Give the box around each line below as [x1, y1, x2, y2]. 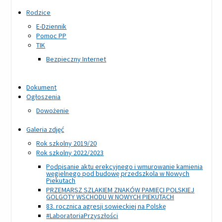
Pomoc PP [36, 31, 67, 41]
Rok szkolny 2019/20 [36, 139, 97, 148]
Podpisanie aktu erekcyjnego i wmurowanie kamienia [46, 162, 203, 171]
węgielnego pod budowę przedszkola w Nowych [46, 169, 190, 178]
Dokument [26, 83, 57, 92]
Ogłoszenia [26, 92, 61, 102]
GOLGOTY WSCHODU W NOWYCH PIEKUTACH [46, 192, 174, 202]
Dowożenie [36, 106, 69, 115]
